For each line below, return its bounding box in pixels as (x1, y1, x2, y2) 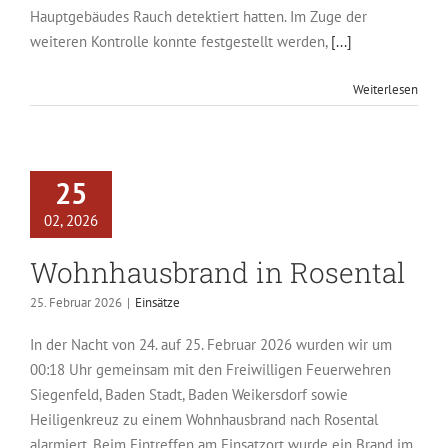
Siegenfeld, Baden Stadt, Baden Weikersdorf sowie (30, 385, 348, 404)
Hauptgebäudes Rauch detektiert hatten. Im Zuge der (30, 7, 367, 26)
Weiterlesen (353, 81, 418, 98)
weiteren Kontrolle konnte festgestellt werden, (30, 32, 331, 51)
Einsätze (135, 294, 180, 311)
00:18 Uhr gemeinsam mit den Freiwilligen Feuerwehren (30, 360, 391, 379)
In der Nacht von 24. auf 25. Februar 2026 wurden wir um (30, 335, 392, 354)
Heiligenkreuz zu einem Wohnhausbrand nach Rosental (30, 410, 378, 429)
